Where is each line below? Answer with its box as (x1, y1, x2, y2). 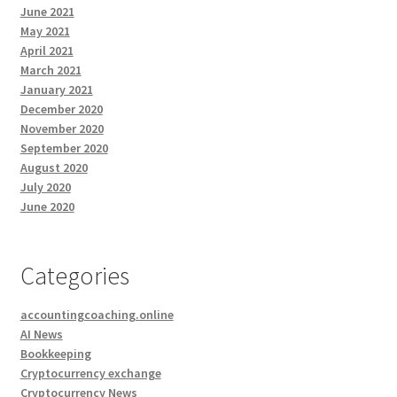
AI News (19, 325, 63, 342)
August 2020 (19, 159, 88, 175)
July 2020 (19, 178, 71, 195)
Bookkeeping (19, 345, 91, 362)
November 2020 (19, 120, 104, 136)
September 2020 (19, 139, 108, 156)
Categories (19, 260, 129, 292)
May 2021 (19, 22, 70, 39)
